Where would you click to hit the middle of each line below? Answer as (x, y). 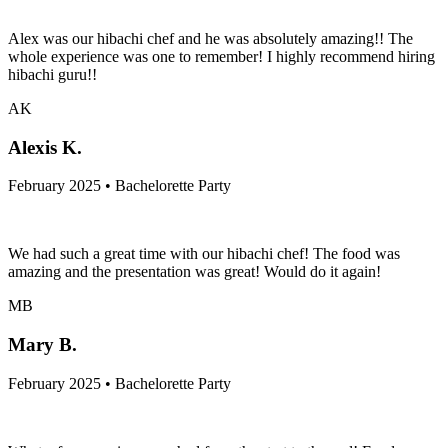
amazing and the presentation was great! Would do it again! (194, 272)
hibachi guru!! (52, 74)
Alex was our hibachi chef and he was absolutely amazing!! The (210, 38)
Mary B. (42, 345)
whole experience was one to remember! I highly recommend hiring (221, 56)
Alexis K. (45, 147)
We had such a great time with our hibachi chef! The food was (204, 254)
